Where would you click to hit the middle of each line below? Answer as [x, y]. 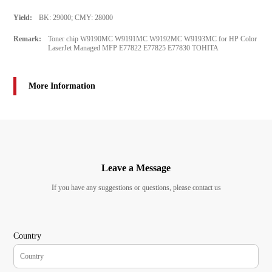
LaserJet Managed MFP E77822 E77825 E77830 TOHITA [133, 48]
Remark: [28, 39]
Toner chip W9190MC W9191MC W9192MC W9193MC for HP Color [152, 39]
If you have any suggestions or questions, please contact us [136, 188]
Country [28, 236]
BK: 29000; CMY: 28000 [76, 18]
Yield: [23, 18]
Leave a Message [136, 168]
